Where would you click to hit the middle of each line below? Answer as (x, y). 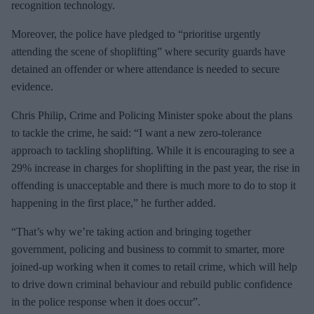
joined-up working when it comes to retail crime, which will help (154, 267)
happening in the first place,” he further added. (114, 203)
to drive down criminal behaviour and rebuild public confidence (152, 284)
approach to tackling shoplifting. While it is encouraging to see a (153, 150)
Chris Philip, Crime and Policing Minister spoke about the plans (152, 115)
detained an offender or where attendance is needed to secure (145, 69)
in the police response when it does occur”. (106, 302)
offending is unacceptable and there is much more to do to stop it (153, 185)
